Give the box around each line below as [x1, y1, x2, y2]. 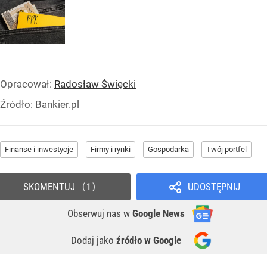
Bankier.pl [35, 98, 79, 110]
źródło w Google [116, 234, 181, 246]
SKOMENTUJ [23, 180, 75, 193]
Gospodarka [148, 144, 189, 154]
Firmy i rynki [91, 144, 131, 154]
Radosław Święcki [54, 77, 136, 90]
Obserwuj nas [67, 207, 123, 219]
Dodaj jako [71, 234, 116, 246]
